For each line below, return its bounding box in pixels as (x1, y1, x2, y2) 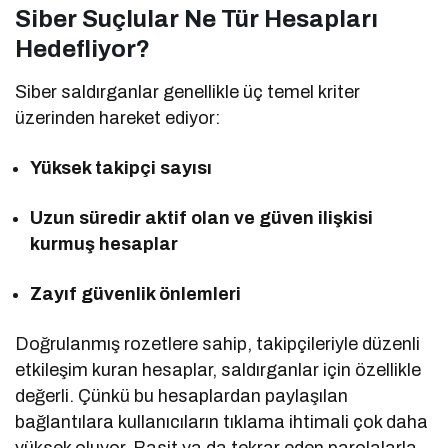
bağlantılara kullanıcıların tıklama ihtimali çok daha (15, 411, 429, 432)
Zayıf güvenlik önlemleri (30, 283, 242, 304)
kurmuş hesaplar (30, 233, 179, 254)
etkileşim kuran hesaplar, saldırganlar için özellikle (15, 359, 422, 380)
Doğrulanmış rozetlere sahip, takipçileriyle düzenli (15, 333, 421, 354)
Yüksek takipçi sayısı (30, 157, 213, 178)
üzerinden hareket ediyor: (15, 107, 221, 128)
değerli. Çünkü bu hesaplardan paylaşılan (15, 385, 349, 406)
